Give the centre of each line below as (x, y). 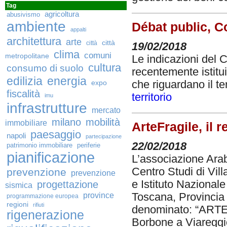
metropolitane (27, 56)
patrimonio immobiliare (40, 145)
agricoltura (62, 14)
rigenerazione (45, 215)
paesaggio (56, 135)
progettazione (68, 184)
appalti (78, 29)
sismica (19, 185)
